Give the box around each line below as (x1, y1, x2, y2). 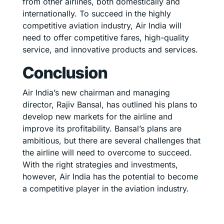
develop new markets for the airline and (22, 111, 172, 122)
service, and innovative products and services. (22, 44, 198, 55)
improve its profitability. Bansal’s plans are (22, 123, 181, 134)
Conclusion (22, 63, 107, 83)
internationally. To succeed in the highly (22, 8, 171, 19)
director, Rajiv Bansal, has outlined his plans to (22, 99, 197, 110)
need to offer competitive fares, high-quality (22, 32, 189, 43)
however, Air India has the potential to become (22, 171, 198, 182)
